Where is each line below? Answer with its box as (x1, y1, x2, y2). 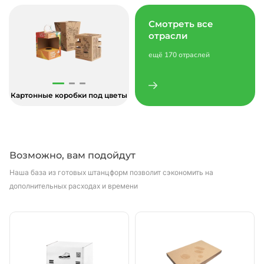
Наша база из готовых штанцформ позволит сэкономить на (9, 168, 213, 177)
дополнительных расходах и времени (9, 181, 138, 190)
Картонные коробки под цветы (11, 91, 127, 100)
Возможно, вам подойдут (9, 150, 136, 161)
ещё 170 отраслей (148, 50, 210, 60)
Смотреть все (148, 18, 213, 29)
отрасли (148, 30, 188, 41)
